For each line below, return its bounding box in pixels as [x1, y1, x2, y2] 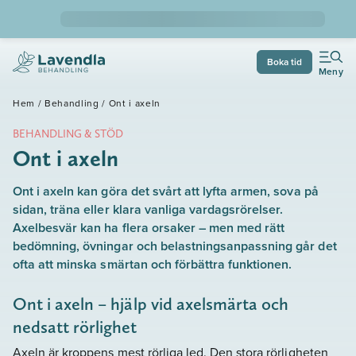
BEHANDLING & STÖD [13, 127, 124, 140]
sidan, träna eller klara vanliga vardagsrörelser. [13, 200, 284, 219]
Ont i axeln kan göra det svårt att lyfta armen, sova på [13, 182, 319, 200]
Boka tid [266, 55, 302, 68]
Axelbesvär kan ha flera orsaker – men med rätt [13, 219, 285, 237]
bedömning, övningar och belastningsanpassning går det [13, 237, 337, 255]
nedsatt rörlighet [13, 316, 137, 337]
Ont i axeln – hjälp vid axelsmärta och [13, 293, 289, 314]
